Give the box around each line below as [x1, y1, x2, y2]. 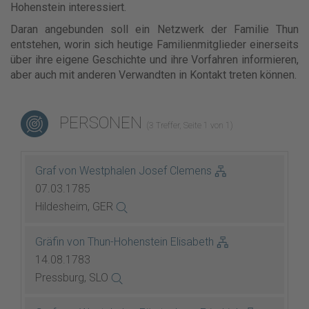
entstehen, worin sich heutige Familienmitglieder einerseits [10, 38, 299, 51]
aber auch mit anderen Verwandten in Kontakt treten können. [10, 68, 297, 81]
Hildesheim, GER [35, 200, 116, 213]
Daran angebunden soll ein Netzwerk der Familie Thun [10, 23, 299, 36]
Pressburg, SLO [35, 271, 111, 284]
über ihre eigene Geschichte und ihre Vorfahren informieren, [10, 53, 299, 66]
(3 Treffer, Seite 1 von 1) [146, 120, 233, 130]
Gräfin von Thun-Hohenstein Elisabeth [35, 235, 217, 248]
